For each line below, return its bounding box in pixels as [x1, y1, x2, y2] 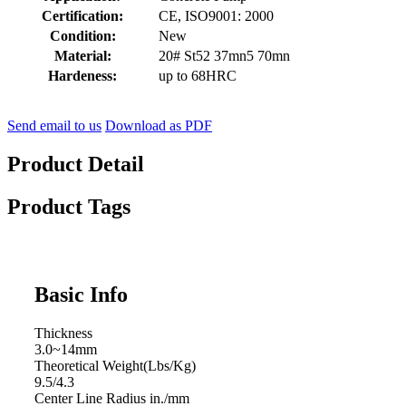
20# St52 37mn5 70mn [159, 48, 290, 64]
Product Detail [7, 151, 144, 176]
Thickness [34, 324, 92, 341]
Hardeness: [48, 68, 117, 84]
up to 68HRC [159, 68, 237, 84]
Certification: [42, 8, 123, 24]
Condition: [49, 28, 116, 44]
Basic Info [34, 282, 128, 306]
